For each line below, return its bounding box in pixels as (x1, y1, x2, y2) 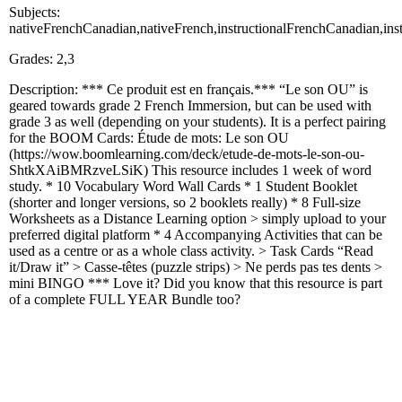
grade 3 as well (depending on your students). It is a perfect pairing (9, 113, 386, 129)
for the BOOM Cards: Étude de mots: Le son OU (9, 129, 289, 145)
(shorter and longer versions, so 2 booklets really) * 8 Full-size (9, 194, 361, 210)
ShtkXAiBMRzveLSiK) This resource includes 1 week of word (9, 162, 371, 178)
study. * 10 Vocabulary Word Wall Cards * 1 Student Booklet (9, 178, 357, 194)
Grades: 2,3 (9, 50, 74, 66)
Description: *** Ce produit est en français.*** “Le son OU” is (9, 81, 368, 97)
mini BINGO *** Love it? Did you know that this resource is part (9, 275, 382, 291)
